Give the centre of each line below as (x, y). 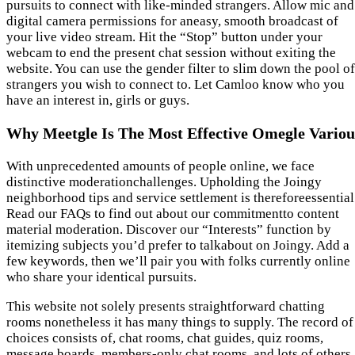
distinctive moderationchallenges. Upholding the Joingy (164, 182)
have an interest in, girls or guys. (98, 101)
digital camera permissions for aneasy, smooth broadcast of (172, 21)
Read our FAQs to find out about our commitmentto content (173, 214)
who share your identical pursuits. (101, 277)
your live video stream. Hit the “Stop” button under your (164, 37)
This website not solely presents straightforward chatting (166, 306)
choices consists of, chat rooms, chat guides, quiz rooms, (165, 338)
